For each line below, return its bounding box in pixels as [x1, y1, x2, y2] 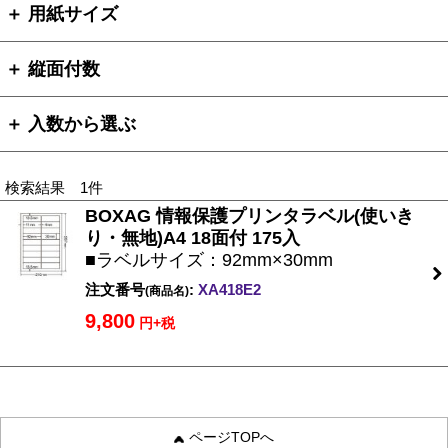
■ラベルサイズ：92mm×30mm [85, 250, 333, 270]
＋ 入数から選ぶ [5, 114, 136, 134]
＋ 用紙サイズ [5, 4, 118, 24]
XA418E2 [194, 281, 261, 298]
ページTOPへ [189, 429, 274, 445]
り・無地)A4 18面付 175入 [85, 228, 300, 248]
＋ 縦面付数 [5, 59, 100, 79]
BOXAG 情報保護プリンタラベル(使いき [85, 206, 414, 226]
